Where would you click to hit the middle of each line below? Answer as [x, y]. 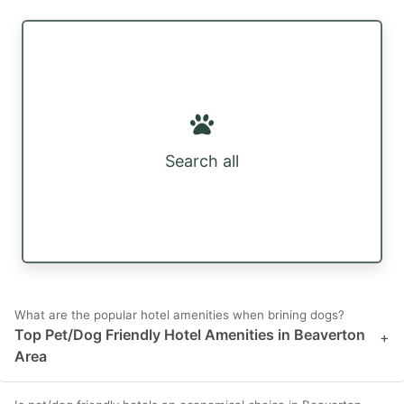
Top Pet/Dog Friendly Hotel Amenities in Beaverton [190, 335]
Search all [202, 161]
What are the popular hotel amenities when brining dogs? [179, 315]
